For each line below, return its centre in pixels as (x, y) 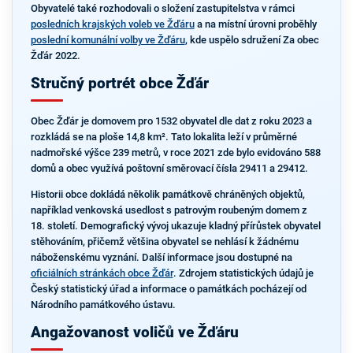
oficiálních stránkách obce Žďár (102, 273)
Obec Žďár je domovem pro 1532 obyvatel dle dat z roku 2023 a (171, 121)
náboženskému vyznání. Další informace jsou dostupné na (161, 257)
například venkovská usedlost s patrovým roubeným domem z (169, 210)
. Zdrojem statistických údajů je (243, 273)
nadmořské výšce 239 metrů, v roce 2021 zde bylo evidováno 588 (175, 152)
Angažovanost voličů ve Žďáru (134, 332)
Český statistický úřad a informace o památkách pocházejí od (168, 288)
